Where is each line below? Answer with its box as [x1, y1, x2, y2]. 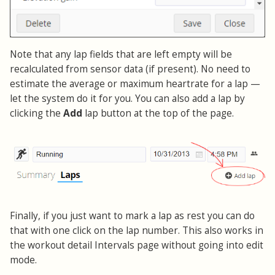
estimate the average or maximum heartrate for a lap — [10, 77, 260, 90]
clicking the [10, 106, 63, 120]
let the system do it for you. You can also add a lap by [10, 91, 245, 105]
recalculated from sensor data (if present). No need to [10, 62, 250, 76]
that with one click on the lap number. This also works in [10, 223, 263, 237]
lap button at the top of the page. [82, 106, 234, 120]
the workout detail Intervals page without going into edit [10, 238, 263, 252]
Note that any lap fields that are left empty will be [10, 47, 232, 61]
